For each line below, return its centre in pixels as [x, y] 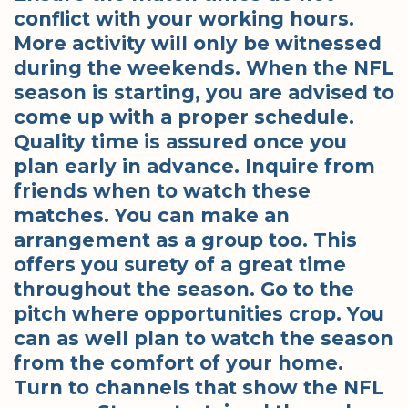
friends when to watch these [162, 190]
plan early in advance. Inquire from [194, 166]
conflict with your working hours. [184, 18]
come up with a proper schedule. [184, 117]
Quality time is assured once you [180, 141]
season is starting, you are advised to [204, 92]
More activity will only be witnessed [198, 43]
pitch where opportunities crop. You [199, 313]
